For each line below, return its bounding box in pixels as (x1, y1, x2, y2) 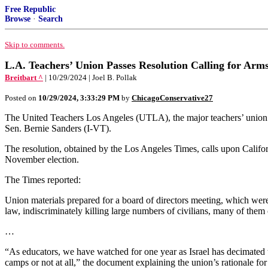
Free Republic (5, 5, 56, 14)
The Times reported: (5, 175, 81, 185)
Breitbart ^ (5, 73, 43, 82)
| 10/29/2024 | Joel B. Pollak (45, 73, 137, 82)
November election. (5, 154, 79, 165)
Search (38, 14, 63, 23)
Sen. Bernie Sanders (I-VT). (5, 123, 111, 133)
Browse (5, 14, 31, 23)
